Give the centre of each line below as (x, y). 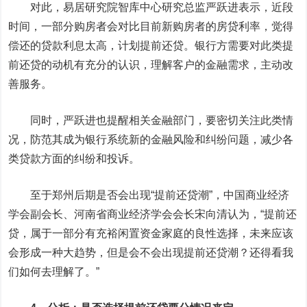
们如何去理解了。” (54, 272)
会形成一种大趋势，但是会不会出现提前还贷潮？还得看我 (151, 253)
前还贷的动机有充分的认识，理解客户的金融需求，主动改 (151, 65)
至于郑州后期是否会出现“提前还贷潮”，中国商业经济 (160, 195)
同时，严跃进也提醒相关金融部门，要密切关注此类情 (162, 120)
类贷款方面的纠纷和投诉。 (74, 159)
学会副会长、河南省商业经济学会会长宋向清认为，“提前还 (153, 214)
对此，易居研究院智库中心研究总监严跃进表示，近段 (162, 7)
